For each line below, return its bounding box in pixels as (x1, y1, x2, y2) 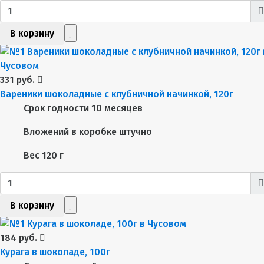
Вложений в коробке (24, 126, 117, 137)
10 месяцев (91, 102, 143, 114)
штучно (119, 126, 152, 137)
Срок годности (24, 102, 89, 114)
